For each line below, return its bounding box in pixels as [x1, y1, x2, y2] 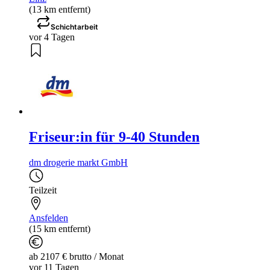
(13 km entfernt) [29, 4, 90, 15]
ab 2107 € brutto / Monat [29, 251, 124, 262]
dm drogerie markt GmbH [29, 157, 128, 168]
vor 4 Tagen [29, 32, 75, 43]
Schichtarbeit [51, 22, 98, 32]
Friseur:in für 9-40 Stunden [29, 129, 199, 145]
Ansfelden [29, 213, 68, 224]
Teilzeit [29, 185, 57, 196]
